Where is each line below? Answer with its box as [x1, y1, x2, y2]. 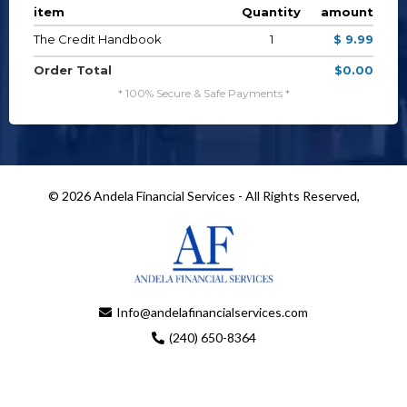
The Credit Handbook [34, 32, 162, 46]
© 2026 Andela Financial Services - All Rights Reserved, [47, 188, 360, 203]
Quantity [242, 5, 302, 19]
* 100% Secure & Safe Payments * [117, 86, 290, 100]
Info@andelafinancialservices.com [116, 304, 308, 320]
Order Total [34, 63, 112, 77]
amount [320, 5, 373, 19]
